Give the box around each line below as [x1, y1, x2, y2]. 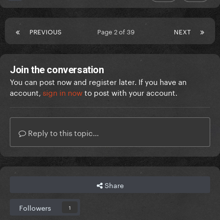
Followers [19, 202, 51, 213]
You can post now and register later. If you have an [10, 75, 187, 87]
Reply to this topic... [26, 126, 99, 138]
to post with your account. [82, 86, 177, 98]
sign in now [43, 86, 82, 98]
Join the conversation [10, 64, 104, 76]
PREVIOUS [29, 26, 61, 36]
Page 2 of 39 [97, 26, 138, 36]
